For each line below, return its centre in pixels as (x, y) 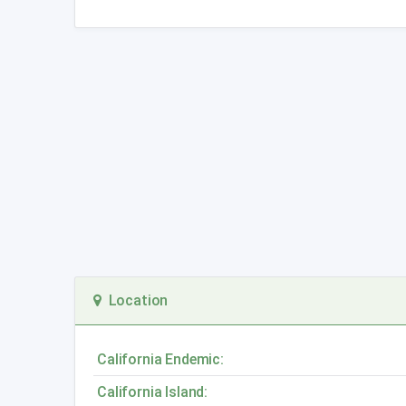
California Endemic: (160, 360)
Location (135, 301)
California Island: (153, 392)
